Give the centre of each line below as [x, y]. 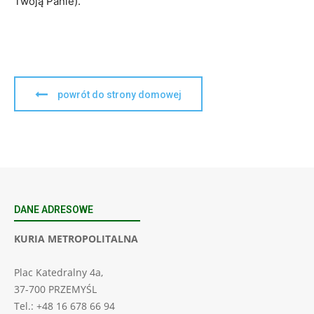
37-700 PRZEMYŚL [55, 289]
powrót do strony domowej [120, 94]
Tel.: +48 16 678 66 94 [64, 306]
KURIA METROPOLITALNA [76, 238]
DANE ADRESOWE [54, 209]
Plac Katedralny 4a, [59, 272]
